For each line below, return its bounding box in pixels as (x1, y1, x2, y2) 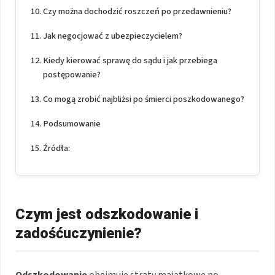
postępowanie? (42, 68, 101, 82)
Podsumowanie (42, 117, 101, 131)
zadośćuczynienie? (15, 225, 142, 242)
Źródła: (42, 142, 70, 155)
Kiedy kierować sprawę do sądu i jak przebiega (42, 54, 217, 68)
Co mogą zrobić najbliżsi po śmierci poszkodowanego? (42, 93, 244, 106)
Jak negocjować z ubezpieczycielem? (42, 29, 182, 43)
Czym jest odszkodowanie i (15, 206, 198, 223)
